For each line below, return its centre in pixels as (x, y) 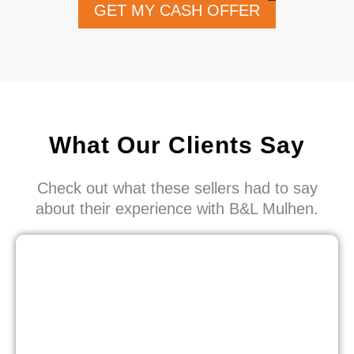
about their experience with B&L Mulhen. (177, 209)
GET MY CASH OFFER (177, 11)
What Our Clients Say (177, 145)
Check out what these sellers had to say (177, 188)
